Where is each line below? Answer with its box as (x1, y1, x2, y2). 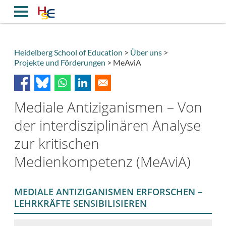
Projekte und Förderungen (14, 57, 105, 67)
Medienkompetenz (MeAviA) (14, 151, 191, 171)
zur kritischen (14, 133, 99, 153)
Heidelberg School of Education (14, 47, 123, 57)
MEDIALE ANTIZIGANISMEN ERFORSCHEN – (14, 186, 202, 198)
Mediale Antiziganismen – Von (14, 97, 202, 117)
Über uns (130, 47, 162, 57)
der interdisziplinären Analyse (14, 115, 201, 135)
